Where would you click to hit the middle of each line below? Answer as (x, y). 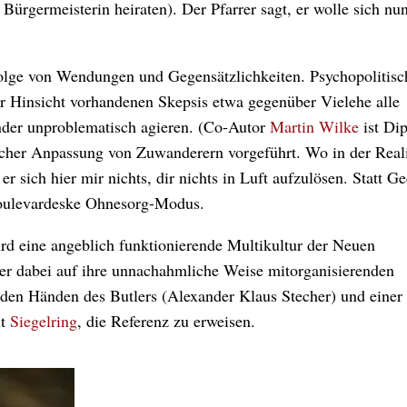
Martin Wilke (314, 126)
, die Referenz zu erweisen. (166, 321)
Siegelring (44, 321)
